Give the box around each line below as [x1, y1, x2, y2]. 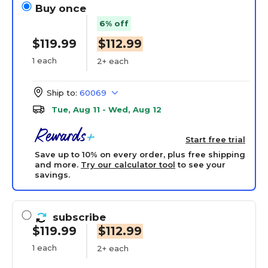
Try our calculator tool [81, 160, 175, 169]
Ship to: [47, 88, 77, 98]
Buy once [35, 2, 86, 14]
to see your [175, 160, 226, 169]
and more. [35, 160, 81, 169]
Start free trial [185, 135, 245, 144]
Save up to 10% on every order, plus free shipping [35, 150, 245, 159]
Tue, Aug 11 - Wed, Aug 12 [51, 105, 162, 114]
